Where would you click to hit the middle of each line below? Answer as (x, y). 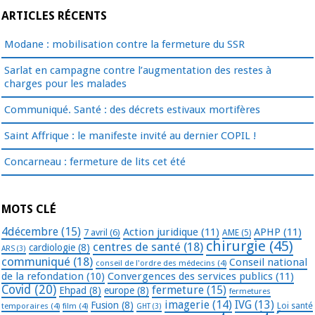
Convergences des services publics (190, 277)
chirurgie (236, 246)
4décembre (30, 232)
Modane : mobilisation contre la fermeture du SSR (124, 45)
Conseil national (268, 263)
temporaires (25, 306)
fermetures (250, 291)
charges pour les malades (65, 84)
